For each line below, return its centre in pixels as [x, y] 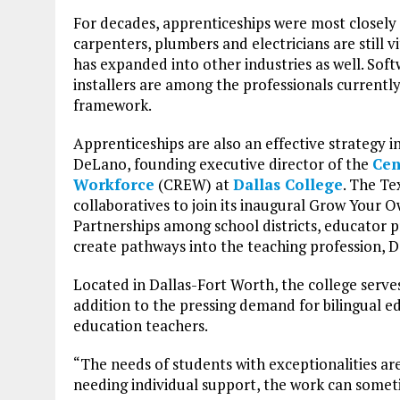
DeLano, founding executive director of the [223, 163]
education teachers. [141, 325]
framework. [112, 104]
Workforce [114, 184]
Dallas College [288, 184]
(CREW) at [194, 184]
